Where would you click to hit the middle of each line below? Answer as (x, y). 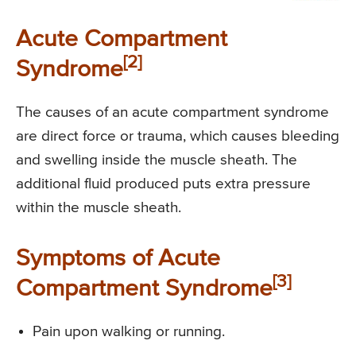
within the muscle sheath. (99, 208)
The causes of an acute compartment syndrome (172, 113)
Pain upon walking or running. (129, 332)
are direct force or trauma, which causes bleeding (178, 137)
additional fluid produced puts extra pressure (163, 184)
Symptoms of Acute (118, 259)
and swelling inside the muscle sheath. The (157, 161)
